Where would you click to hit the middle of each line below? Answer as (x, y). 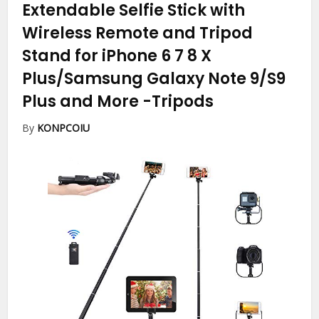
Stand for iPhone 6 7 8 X (117, 56)
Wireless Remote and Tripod (138, 33)
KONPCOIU (64, 128)
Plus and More (83, 102)
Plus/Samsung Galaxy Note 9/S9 (154, 79)
